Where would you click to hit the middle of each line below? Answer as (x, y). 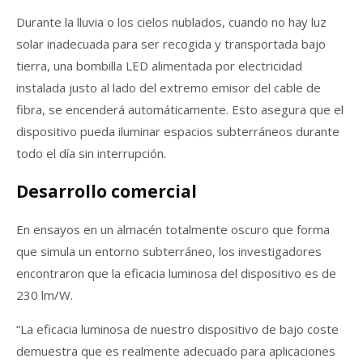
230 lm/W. (46, 295)
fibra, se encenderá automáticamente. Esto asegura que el (180, 109)
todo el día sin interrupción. (91, 153)
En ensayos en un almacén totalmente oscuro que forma (173, 229)
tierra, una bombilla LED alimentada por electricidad (159, 65)
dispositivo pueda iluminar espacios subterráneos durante (178, 131)
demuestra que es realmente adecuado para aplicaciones (176, 350)
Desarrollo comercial (109, 191)
